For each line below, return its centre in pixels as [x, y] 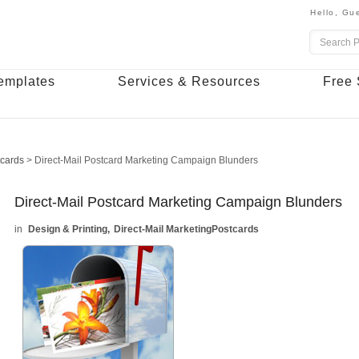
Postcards [236, 229]
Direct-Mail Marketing [163, 229]
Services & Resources [189, 81]
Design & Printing [68, 229]
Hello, [326, 12]
